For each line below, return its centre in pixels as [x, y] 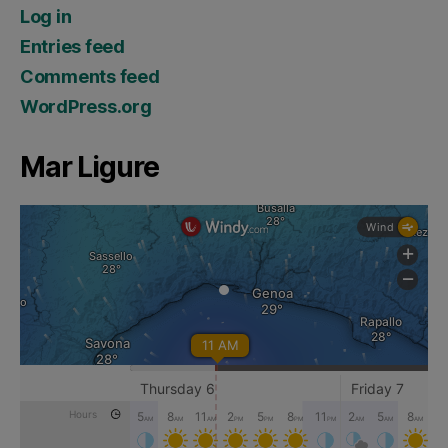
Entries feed [72, 46]
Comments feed [90, 76]
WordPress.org [86, 106]
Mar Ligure [89, 166]
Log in [46, 16]
